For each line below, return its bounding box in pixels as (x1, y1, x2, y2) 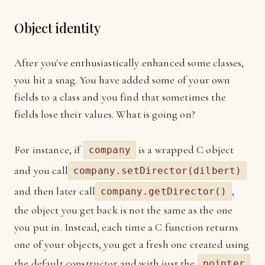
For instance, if (14, 143, 83, 156)
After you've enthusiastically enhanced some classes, (14, 56, 244, 69)
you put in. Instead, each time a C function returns (14, 221, 239, 234)
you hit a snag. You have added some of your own (14, 73, 231, 86)
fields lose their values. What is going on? (14, 108, 195, 121)
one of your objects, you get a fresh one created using (14, 238, 250, 251)
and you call (14, 164, 68, 177)
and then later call (14, 185, 96, 198)
